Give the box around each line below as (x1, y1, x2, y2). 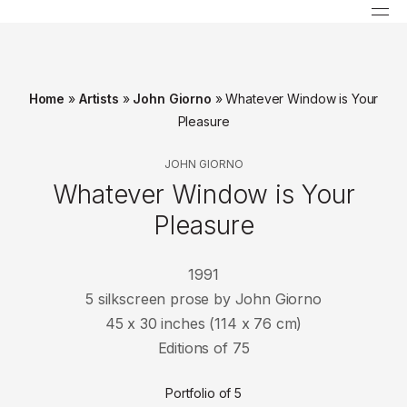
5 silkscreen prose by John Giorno (85, 290, 322, 308)
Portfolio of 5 (164, 385, 243, 401)
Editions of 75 (157, 339, 250, 357)
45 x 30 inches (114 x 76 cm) (104, 314, 303, 333)
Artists (78, 91, 119, 106)
